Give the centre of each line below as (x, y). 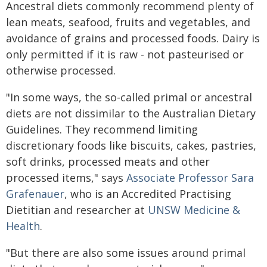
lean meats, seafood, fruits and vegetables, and (128, 22)
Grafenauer (35, 194)
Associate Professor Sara (190, 178)
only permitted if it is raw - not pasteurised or (125, 54)
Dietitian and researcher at (77, 210)
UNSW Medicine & (194, 210)
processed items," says (66, 178)
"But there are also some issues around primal (126, 253)
